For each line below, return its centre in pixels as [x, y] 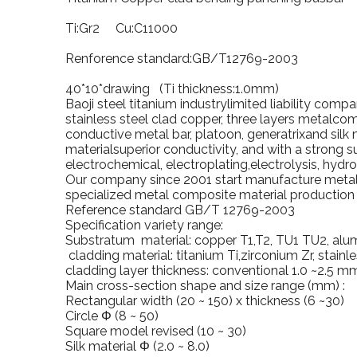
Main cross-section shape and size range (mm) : [205, 286]
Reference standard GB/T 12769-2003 [180, 210]
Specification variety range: [144, 225]
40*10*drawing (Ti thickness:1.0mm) [172, 89]
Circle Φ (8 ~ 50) [112, 316]
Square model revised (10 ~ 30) [156, 331]
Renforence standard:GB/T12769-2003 [182, 59]
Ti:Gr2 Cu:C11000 [122, 28]
